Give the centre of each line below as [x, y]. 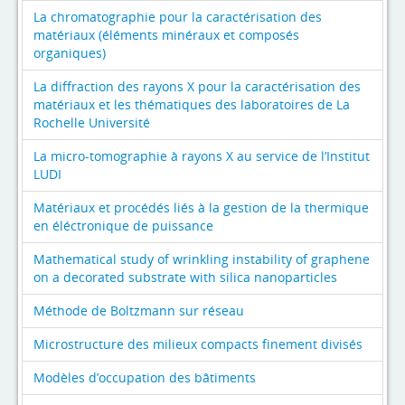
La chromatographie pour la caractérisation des [178, 16]
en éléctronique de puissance [123, 225]
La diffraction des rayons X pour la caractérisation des [197, 86]
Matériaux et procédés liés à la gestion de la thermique [201, 207]
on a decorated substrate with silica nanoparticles [185, 277]
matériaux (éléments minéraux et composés [166, 34]
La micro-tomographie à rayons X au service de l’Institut [202, 155]
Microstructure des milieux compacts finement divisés [198, 344]
